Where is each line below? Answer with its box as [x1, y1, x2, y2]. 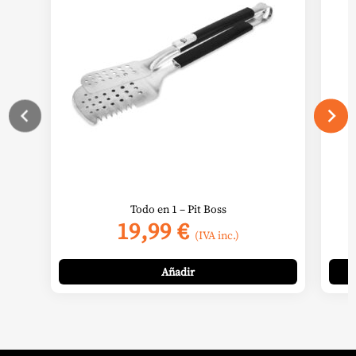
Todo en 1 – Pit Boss [130, 200, 226, 217]
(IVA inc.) [195, 226, 239, 243]
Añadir [161, 264, 195, 281]
